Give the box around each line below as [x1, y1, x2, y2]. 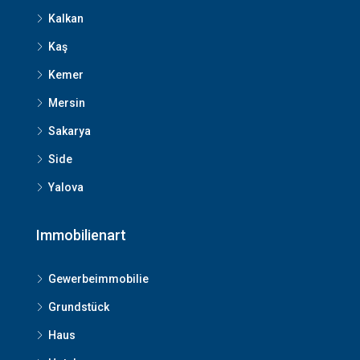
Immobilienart [36, 227, 126, 243]
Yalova [48, 181, 84, 194]
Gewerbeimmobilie [48, 272, 149, 285]
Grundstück [48, 301, 109, 313]
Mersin [48, 96, 85, 109]
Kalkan [48, 12, 84, 25]
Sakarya [48, 125, 91, 137]
